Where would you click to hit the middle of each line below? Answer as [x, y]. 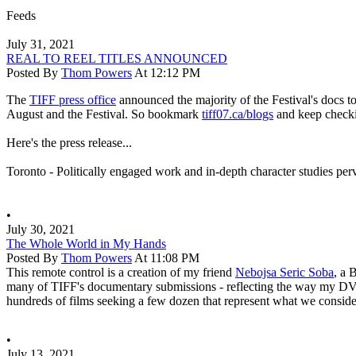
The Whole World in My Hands [86, 243]
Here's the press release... [69, 142]
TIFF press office [73, 99]
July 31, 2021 [41, 44]
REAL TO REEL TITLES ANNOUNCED [117, 58]
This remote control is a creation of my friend [121, 272]
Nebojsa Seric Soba [284, 272]
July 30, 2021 [41, 229]
